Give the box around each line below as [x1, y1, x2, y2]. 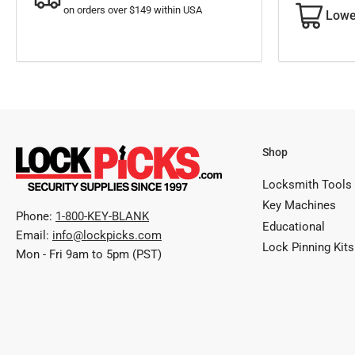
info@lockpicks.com [52, 227, 162, 242]
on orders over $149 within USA [63, 3, 202, 16]
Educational [262, 219, 325, 234]
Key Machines [262, 198, 336, 213]
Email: [16, 227, 52, 242]
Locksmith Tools [262, 177, 352, 192]
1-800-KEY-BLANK [55, 208, 149, 223]
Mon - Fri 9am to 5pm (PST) [16, 246, 162, 261]
